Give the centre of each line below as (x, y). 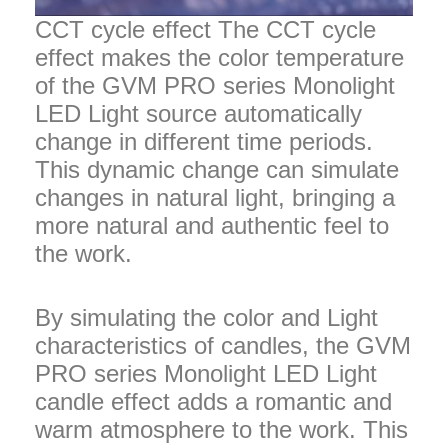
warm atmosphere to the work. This (221, 429)
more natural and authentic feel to (212, 225)
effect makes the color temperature (219, 57)
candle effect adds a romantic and (213, 401)
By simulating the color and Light (206, 317)
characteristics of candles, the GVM (223, 345)
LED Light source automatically (198, 113)
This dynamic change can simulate (217, 169)
